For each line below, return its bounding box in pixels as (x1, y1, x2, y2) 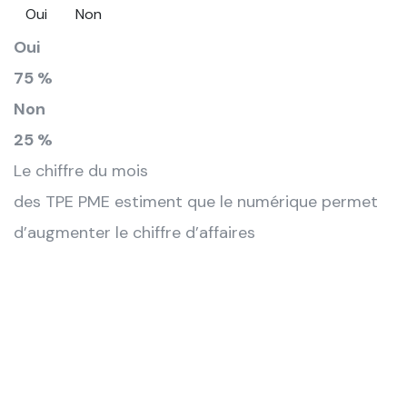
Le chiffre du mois (14, 159, 148, 182)
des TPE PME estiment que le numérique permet (14, 190, 378, 213)
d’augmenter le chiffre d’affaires (14, 221, 255, 243)
